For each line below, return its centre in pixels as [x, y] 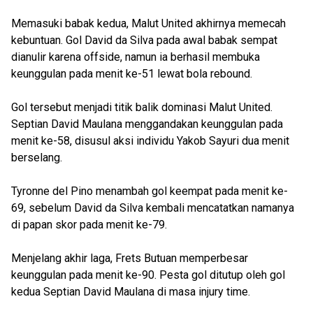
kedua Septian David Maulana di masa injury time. [131, 292]
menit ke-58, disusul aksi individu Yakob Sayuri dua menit [150, 141]
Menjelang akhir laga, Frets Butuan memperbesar [130, 258]
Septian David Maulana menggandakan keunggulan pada [147, 124]
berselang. [37, 158]
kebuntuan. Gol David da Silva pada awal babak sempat [144, 40]
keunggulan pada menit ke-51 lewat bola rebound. [132, 74]
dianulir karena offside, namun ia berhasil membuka [136, 57]
